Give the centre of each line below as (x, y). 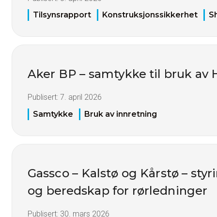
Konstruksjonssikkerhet (150, 15)
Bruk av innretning (121, 114)
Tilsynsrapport (62, 15)
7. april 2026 (81, 97)
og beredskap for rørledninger (118, 190)
